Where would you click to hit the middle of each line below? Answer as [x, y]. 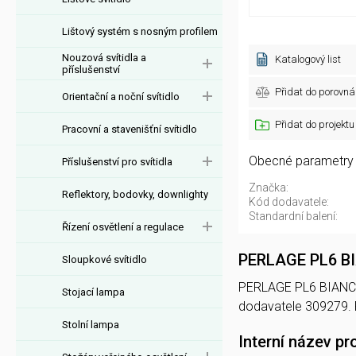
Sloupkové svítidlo [104, 259]
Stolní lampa [91, 324]
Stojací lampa [93, 292]
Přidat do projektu [315, 124]
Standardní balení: [293, 216]
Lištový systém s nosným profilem [140, 31]
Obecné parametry [301, 161]
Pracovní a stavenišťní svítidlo [130, 129]
